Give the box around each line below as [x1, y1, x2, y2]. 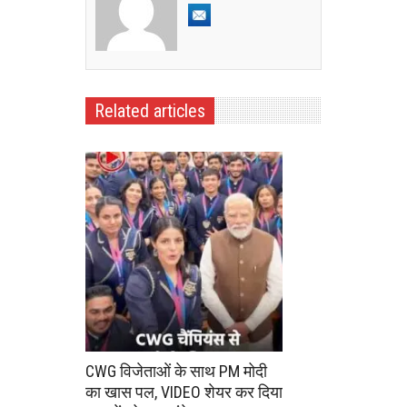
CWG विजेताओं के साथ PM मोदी [85, 361, 267, 381]
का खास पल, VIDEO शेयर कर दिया [85, 382, 283, 402]
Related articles [94, 100, 205, 122]
